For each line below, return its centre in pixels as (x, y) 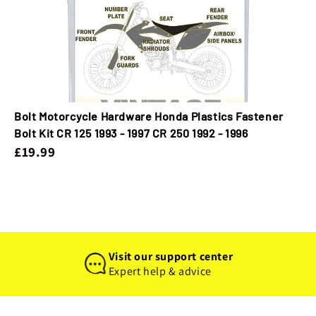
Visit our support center (171, 256)
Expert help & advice (160, 271)
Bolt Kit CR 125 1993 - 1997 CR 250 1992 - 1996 (131, 133)
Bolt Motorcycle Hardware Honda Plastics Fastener (149, 116)
